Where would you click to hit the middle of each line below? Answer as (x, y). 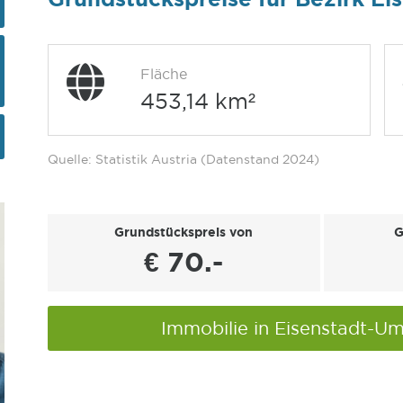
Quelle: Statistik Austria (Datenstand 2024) (183, 159)
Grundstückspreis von (184, 232)
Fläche (163, 74)
